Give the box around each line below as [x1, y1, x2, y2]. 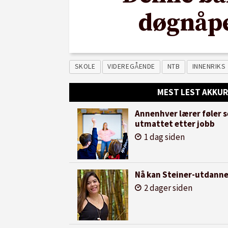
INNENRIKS [192, 62, 226, 71]
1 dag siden [144, 131, 185, 143]
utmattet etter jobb [134, 118, 215, 130]
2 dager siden [144, 182, 192, 194]
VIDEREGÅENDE [107, 62, 155, 71]
